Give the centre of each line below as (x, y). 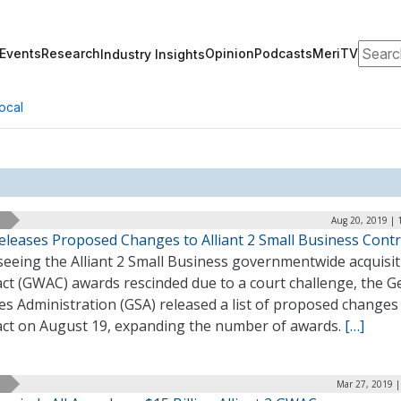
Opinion (230, 53)
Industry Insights (153, 54)
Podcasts (283, 53)
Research (71, 53)
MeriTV (335, 53)
